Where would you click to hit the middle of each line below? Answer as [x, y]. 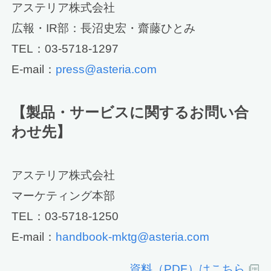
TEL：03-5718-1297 [65, 49]
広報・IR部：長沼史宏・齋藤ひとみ [104, 28]
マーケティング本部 [64, 195]
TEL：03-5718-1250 [65, 216]
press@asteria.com [106, 70]
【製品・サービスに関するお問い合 [130, 113]
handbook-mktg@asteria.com [133, 237]
